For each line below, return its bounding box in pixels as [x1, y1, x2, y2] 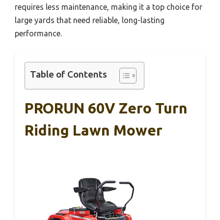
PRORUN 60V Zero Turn [25, 99, 188, 116]
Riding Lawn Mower [25, 121, 163, 138]
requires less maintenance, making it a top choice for [15, 2, 202, 11]
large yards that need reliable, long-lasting [15, 15, 165, 25]
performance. [15, 28, 62, 38]
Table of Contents [30, 68, 107, 80]
